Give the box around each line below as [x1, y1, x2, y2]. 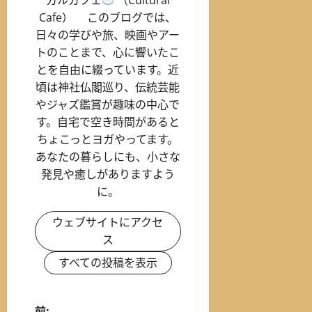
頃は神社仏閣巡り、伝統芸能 [36, 79, 180, 95]
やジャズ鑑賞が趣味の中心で [36, 96, 180, 112]
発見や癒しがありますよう [40, 166, 175, 182]
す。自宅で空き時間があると [36, 114, 180, 130]
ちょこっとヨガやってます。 [37, 131, 179, 147]
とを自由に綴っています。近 [36, 61, 180, 77]
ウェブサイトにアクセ [52, 214, 164, 230]
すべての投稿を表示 [58, 254, 157, 270]
